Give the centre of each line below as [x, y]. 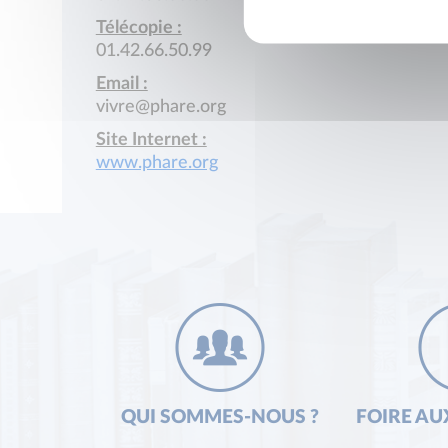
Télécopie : [138, 28]
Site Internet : [151, 140]
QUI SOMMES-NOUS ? [219, 418]
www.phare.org [156, 163]
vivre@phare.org [160, 107]
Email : [121, 84]
